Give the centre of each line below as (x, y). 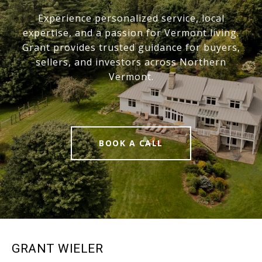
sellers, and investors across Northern (131, 62)
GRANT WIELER (57, 248)
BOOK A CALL (131, 143)
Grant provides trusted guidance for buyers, (131, 47)
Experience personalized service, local (131, 18)
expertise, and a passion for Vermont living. (131, 32)
